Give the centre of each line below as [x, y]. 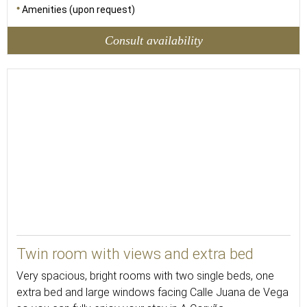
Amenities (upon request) [78, 10]
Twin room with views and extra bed [135, 254]
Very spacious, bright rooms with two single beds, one [145, 276]
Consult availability [153, 40]
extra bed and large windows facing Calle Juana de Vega [152, 292]
